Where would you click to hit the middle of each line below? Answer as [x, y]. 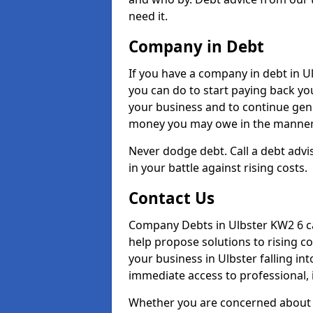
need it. [148, 16]
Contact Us [172, 198]
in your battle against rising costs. [218, 168]
